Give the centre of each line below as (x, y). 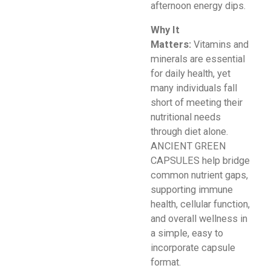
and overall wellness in (199, 218)
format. (166, 262)
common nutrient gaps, (199, 175)
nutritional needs (186, 117)
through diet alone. (189, 131)
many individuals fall (194, 88)
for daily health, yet (191, 73)
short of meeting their (197, 102)
